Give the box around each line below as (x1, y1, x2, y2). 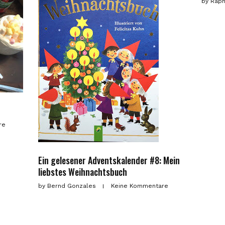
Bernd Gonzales (45, 182, 98, 189)
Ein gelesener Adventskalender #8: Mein (38, 153, 180, 167)
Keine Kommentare (111, 182, 169, 189)
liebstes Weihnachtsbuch (38, 165, 128, 178)
